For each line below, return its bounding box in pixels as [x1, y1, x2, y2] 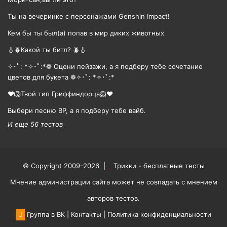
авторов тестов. [87, 194, 140, 202]
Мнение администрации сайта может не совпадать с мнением [10, 178, 217, 186]
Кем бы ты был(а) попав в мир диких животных [8, 29, 164, 37]
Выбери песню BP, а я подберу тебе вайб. [8, 106, 146, 115]
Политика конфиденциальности [107, 210, 211, 218]
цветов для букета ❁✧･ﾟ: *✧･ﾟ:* [8, 73, 115, 81]
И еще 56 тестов [8, 120, 63, 128]
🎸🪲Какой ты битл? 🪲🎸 [8, 46, 86, 54]
